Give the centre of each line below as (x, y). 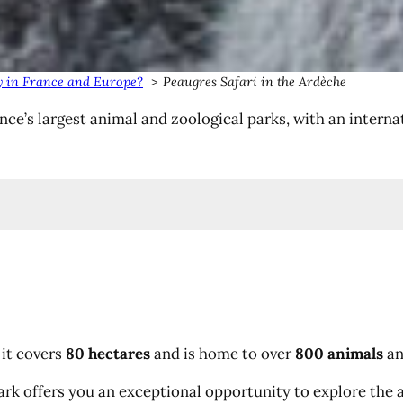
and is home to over (223, 353)
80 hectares (108, 353)
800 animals (339, 353)
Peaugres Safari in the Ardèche (255, 81)
